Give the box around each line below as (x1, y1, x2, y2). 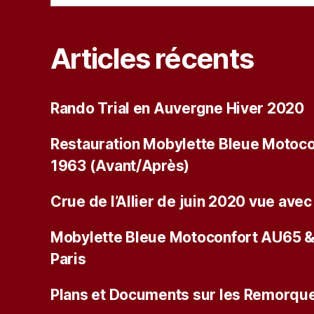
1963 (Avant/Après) (50, 156, 190, 175)
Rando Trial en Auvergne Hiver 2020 (50, 99, 304, 117)
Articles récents (50, 41, 254, 76)
